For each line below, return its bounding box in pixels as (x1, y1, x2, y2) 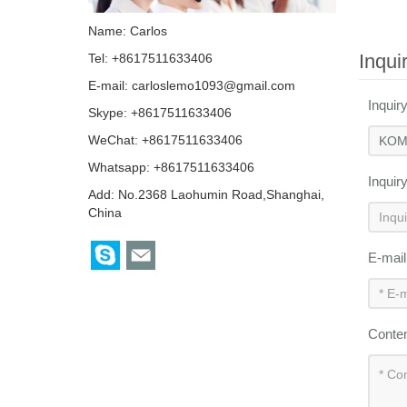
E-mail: (88, 78, 132, 94)
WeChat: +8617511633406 (88, 133, 243, 148)
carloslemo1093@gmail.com (132, 78, 295, 94)
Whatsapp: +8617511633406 (88, 160, 254, 175)
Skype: (88, 105, 131, 121)
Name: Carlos (88, 24, 167, 39)
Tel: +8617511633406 (88, 51, 213, 66)
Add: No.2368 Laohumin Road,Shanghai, (88, 187, 324, 203)
